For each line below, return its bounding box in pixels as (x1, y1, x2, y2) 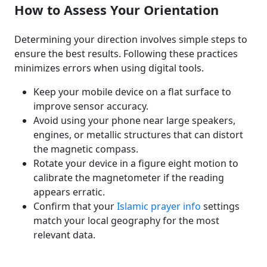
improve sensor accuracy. (33, 100, 148, 113)
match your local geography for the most (33, 214, 219, 227)
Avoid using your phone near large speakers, (33, 114, 235, 127)
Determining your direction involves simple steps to (14, 33, 247, 46)
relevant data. (33, 228, 95, 241)
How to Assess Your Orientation (14, 1, 219, 18)
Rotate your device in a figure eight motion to (33, 157, 238, 170)
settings (201, 200, 240, 213)
